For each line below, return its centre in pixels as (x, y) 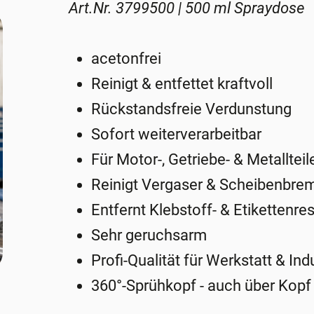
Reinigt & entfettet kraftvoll (182, 84)
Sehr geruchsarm (149, 235)
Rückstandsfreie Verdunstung (192, 109)
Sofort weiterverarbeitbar (177, 135)
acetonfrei (127, 59)
